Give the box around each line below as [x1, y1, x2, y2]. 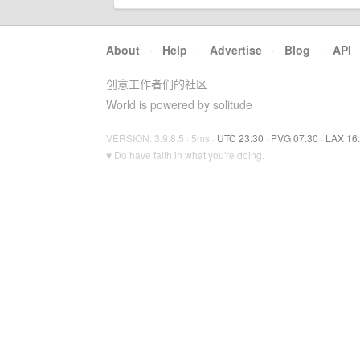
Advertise [210, 42, 262, 58]
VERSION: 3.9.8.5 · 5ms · [106, 131, 217, 145]
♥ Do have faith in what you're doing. [106, 148, 264, 162]
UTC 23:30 [217, 131, 264, 145]
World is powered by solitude [106, 96, 252, 112]
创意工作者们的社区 [106, 76, 207, 92]
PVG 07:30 [271, 131, 318, 145]
